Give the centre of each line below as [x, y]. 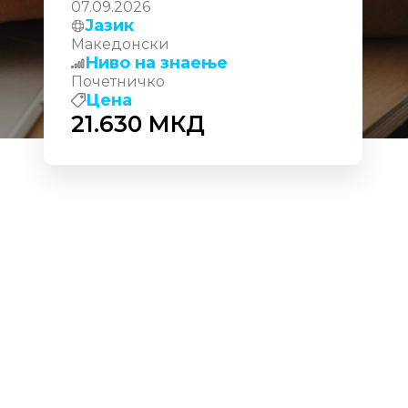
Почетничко [118, 82]
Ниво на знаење [156, 63]
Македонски [120, 44]
